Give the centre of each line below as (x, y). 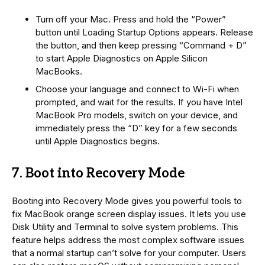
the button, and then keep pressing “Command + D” (141, 46)
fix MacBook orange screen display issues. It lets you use (129, 214)
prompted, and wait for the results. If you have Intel (139, 102)
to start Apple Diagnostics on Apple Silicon (122, 59)
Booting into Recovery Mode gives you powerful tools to (127, 201)
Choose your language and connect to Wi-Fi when (137, 89)
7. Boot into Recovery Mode (98, 173)
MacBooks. (59, 72)
